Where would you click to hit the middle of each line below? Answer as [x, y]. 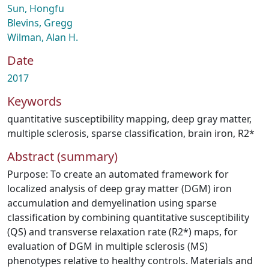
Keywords [35, 101]
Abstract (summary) [62, 156]
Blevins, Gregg [40, 23]
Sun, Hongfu [36, 8]
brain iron [210, 133]
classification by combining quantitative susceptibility [128, 217]
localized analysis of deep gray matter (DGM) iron [119, 189]
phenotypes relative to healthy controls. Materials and [130, 261]
